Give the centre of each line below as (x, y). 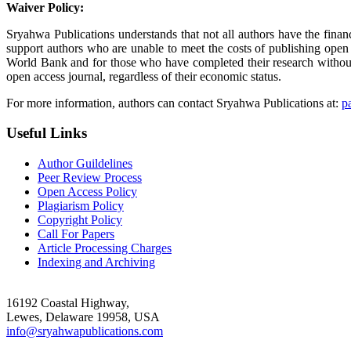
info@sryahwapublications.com (85, 331)
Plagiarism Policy (81, 206)
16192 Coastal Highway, (68, 303)
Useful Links (47, 133)
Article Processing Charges (105, 248)
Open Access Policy (87, 192)
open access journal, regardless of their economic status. (144, 76)
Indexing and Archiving (96, 262)
